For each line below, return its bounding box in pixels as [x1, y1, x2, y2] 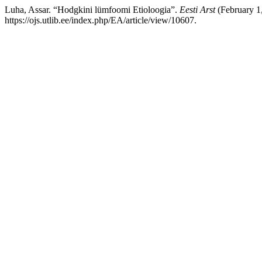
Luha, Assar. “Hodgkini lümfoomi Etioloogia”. [5, 5, 180, 15]
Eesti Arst [180, 5, 215, 15]
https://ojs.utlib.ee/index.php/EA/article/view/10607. [5, 15, 196, 25]
